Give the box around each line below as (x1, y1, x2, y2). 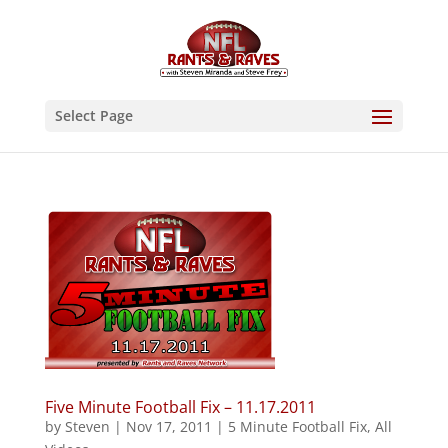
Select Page (54, 106, 133, 125)
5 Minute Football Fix (227, 417, 367, 437)
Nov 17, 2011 (125, 417, 212, 437)
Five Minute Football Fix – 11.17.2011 (44, 396, 316, 419)
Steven (64, 417, 110, 437)
